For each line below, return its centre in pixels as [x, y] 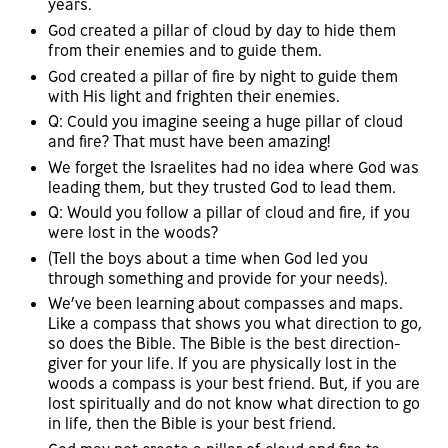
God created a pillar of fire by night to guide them [223, 75]
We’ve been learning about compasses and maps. [225, 303]
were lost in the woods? [133, 232]
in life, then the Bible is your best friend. [192, 423]
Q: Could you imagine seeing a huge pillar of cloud [225, 121]
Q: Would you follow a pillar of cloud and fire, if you [229, 212]
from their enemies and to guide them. [185, 49]
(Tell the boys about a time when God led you [208, 257]
